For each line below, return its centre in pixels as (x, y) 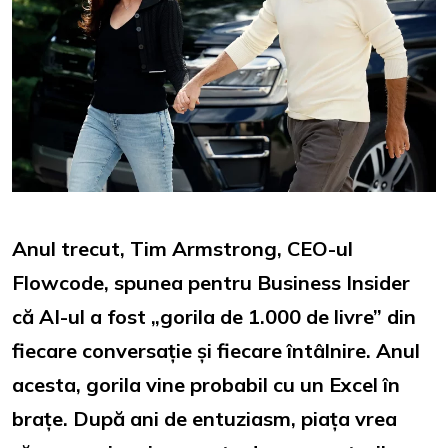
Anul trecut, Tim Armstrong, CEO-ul (182, 249)
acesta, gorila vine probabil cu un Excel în (206, 385)
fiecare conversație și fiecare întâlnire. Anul (216, 351)
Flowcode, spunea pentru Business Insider (211, 283)
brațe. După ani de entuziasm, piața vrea (204, 419)
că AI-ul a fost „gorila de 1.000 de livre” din (214, 317)
